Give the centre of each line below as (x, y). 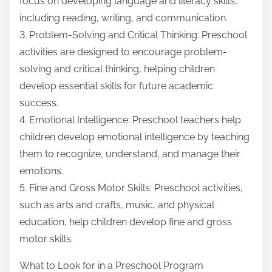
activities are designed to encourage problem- (123, 52)
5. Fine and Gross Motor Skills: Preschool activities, (131, 188)
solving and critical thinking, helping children (117, 69)
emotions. (41, 171)
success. (39, 103)
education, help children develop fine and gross (126, 222)
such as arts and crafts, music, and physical (117, 205)
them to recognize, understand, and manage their (130, 154)
